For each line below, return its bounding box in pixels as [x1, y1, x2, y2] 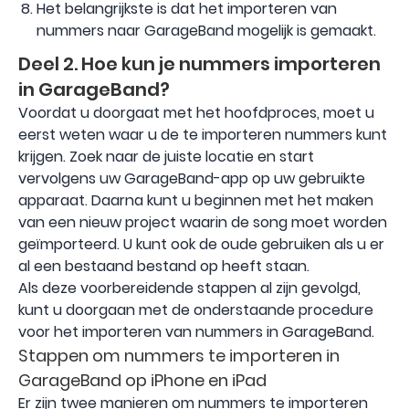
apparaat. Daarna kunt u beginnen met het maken [18, 190, 373, 212]
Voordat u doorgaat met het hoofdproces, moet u [18, 102, 374, 124]
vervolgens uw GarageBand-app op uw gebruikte [18, 168, 365, 190]
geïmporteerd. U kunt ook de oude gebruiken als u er [18, 234, 384, 256]
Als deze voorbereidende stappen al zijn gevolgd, [18, 278, 361, 299]
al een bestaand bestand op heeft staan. [18, 256, 309, 278]
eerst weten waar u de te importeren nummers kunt [18, 124, 387, 146]
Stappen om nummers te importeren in [18, 344, 340, 368]
